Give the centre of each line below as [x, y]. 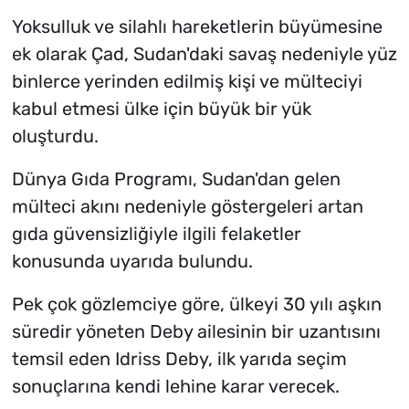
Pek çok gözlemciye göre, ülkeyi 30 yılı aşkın [196, 304]
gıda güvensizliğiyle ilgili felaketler [156, 234]
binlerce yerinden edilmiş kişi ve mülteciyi [187, 82]
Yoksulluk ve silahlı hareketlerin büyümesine [197, 27]
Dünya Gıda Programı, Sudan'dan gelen [176, 179]
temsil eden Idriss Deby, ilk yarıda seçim [179, 359]
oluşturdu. [55, 136]
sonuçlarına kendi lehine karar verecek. [175, 387]
